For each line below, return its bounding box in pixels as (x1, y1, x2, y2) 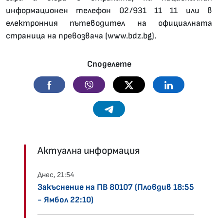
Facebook (53, 79, 88, 90)
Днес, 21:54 (37, 170, 74, 180)
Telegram (112, 103, 146, 114)
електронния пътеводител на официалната (6, 18, 212, 29)
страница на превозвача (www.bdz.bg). (6, 31, 156, 41)
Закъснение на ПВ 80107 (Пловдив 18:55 (37, 182, 194, 193)
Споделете (87, 59, 131, 70)
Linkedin (172, 79, 204, 90)
